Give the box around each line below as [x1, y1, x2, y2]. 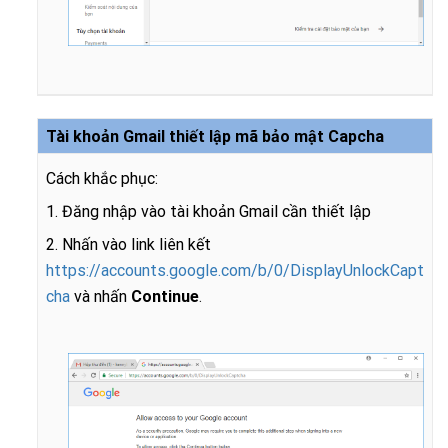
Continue [131, 287, 199, 306]
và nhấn [70, 287, 131, 306]
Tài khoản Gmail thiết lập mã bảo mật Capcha [46, 127, 384, 146]
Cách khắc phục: [46, 169, 158, 188]
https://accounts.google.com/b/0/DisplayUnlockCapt [46, 261, 424, 280]
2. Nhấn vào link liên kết [46, 235, 211, 254]
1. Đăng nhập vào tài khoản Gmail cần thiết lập [46, 202, 371, 221]
